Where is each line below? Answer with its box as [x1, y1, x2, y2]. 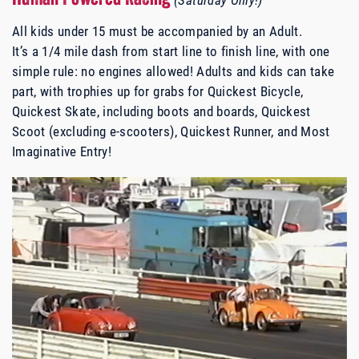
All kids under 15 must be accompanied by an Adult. [12, 22, 302, 41]
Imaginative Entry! [12, 142, 112, 161]
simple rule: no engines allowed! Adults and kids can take [12, 62, 335, 81]
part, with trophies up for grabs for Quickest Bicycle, [12, 82, 304, 101]
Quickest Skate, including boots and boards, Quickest [12, 102, 311, 121]
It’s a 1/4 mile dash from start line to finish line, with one [12, 42, 330, 61]
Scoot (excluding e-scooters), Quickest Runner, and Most [12, 122, 330, 141]
